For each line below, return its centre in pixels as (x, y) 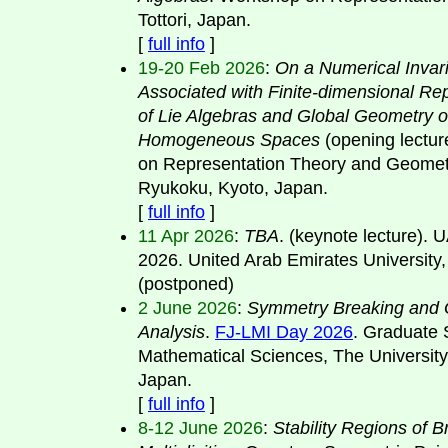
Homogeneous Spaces (229, 139)
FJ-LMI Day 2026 (284, 331)
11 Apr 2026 (186, 235)
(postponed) (186, 283)
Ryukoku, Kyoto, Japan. (233, 187)
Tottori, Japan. (194, 19)
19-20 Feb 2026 (201, 67)
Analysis (171, 331)
